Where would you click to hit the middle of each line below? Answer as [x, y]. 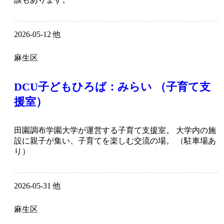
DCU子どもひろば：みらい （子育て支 [112, 87]
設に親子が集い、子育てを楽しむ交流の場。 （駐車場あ [115, 141]
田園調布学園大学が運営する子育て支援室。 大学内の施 [115, 130]
